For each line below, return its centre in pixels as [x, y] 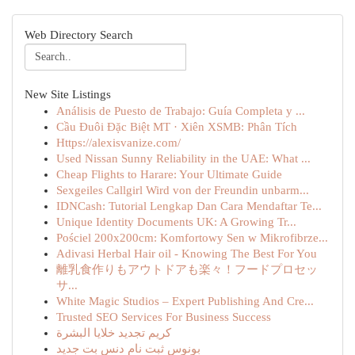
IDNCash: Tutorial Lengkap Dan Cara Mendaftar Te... [189, 206]
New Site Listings [68, 94]
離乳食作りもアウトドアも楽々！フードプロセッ [187, 269]
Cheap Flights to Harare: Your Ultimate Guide [169, 174]
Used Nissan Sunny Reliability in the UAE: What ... [183, 158]
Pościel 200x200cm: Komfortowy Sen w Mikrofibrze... [192, 238]
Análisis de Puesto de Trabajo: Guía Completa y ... [181, 111]
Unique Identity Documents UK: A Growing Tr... [176, 222]
